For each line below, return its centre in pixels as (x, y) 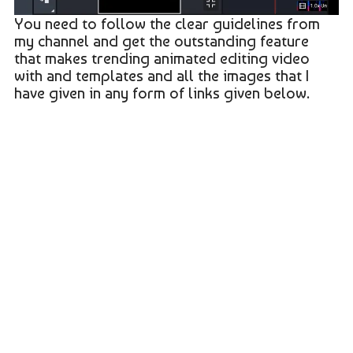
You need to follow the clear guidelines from (167, 24)
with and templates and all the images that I (161, 76)
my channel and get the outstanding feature (161, 41)
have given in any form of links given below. (162, 93)
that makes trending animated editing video (162, 59)
